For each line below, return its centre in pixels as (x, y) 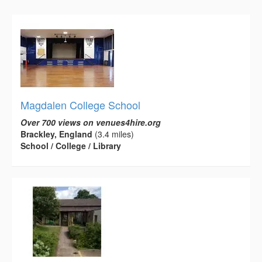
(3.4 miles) (113, 134)
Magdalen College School (80, 104)
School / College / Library (71, 145)
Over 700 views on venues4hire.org (91, 122)
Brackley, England (56, 134)
